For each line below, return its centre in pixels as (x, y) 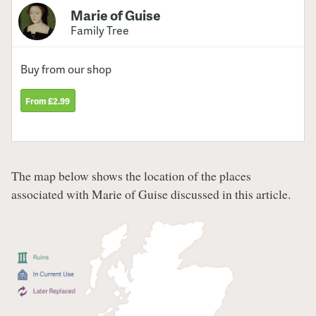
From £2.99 (48, 101)
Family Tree (100, 31)
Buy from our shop (66, 69)
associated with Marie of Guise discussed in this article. (151, 194)
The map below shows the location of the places (131, 176)
